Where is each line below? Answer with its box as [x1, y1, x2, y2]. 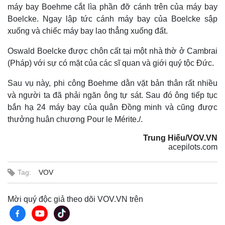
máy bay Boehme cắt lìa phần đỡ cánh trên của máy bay [8, 3, 217, 11]
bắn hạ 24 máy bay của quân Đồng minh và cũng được [8, 103, 217, 111]
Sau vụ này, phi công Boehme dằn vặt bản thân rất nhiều [8, 79, 217, 87]
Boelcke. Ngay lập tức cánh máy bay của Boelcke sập [8, 15, 217, 23]
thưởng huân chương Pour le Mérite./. [8, 115, 143, 124]
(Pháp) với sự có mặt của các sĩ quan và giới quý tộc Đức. [8, 59, 214, 67]
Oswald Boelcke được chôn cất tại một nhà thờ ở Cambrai [8, 47, 217, 55]
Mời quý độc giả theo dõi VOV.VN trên [8, 195, 143, 203]
